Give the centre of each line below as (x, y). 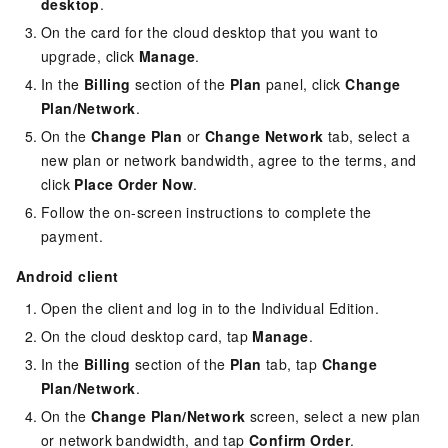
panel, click (303, 83)
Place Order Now (134, 183)
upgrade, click (90, 55)
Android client (67, 275)
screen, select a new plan (333, 415)
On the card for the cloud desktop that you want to (209, 31)
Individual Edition (317, 307)
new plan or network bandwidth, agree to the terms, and (229, 159)
